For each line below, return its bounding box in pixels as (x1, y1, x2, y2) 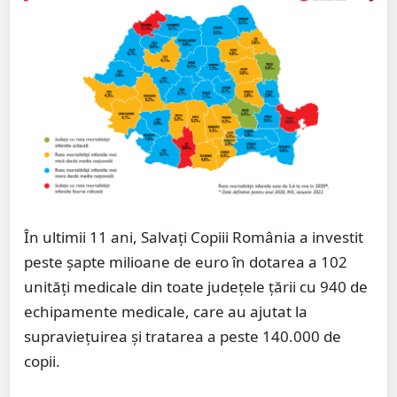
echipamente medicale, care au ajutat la (24, 301, 307, 323)
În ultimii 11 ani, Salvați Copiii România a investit (24, 227, 363, 248)
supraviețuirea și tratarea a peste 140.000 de (24, 326, 341, 347)
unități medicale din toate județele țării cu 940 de (24, 276, 368, 298)
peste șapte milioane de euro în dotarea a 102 (24, 252, 347, 273)
